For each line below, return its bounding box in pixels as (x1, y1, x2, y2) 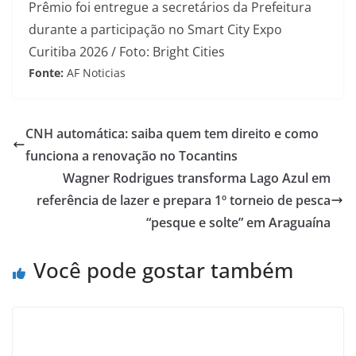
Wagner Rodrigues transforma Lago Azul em (63, 169, 331, 188)
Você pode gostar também (33, 256, 293, 285)
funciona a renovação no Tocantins (25, 147, 238, 165)
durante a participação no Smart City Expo (29, 21, 282, 39)
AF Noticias (67, 65, 126, 81)
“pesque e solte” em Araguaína (146, 214, 331, 232)
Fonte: (29, 65, 67, 81)
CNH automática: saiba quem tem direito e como (25, 125, 319, 143)
